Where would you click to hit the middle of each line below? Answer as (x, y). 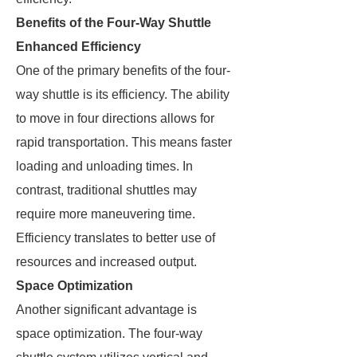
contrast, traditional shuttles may (106, 190)
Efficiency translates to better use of (116, 238)
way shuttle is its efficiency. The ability (123, 94)
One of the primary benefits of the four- (123, 71)
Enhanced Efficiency (78, 47)
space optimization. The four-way (109, 333)
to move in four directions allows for (115, 118)
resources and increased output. (106, 262)
